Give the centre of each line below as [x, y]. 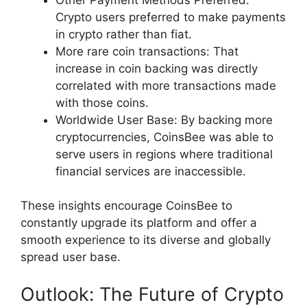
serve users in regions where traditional [164, 154]
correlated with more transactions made [166, 85]
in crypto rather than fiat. [124, 34]
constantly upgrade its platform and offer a [139, 223]
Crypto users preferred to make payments [171, 17]
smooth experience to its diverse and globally [146, 240]
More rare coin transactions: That [147, 51]
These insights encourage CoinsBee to [126, 206]
